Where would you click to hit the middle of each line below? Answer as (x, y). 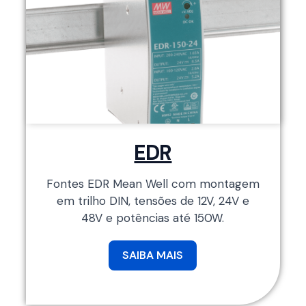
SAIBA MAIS (153, 255)
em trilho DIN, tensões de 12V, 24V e (153, 200)
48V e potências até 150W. (153, 218)
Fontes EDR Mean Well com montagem (153, 183)
